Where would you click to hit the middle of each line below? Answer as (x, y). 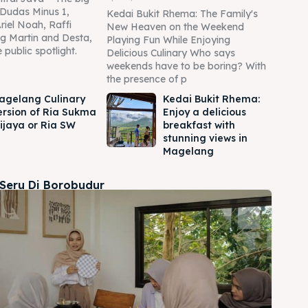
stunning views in (206, 138)
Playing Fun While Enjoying (168, 40)
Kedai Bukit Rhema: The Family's (182, 13)
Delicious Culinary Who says (170, 53)
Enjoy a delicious (205, 112)
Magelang (189, 151)
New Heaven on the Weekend (175, 26)
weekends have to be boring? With (186, 66)
